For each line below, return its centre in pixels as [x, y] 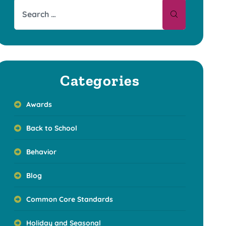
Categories [100, 80]
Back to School [52, 128]
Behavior [41, 152]
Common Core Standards [70, 199]
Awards [39, 104]
